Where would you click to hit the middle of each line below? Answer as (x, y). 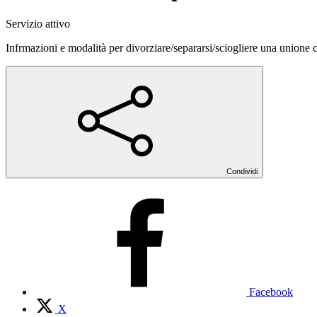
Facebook (271, 292)
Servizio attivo (38, 23)
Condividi (242, 171)
